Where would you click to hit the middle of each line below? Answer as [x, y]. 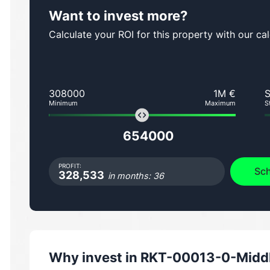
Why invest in [93, 257]
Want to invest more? [118, 16]
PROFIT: [70, 166]
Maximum [221, 103]
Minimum [63, 103]
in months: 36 [136, 176]
